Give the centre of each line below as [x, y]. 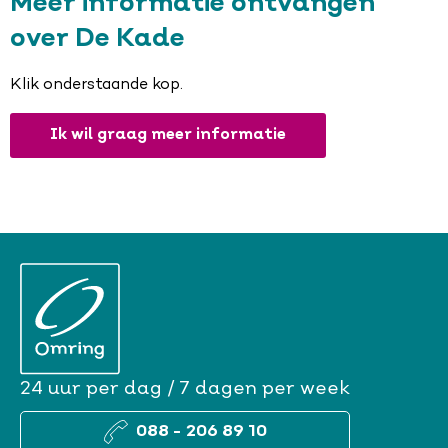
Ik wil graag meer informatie [168, 136]
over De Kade [97, 40]
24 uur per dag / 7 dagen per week [185, 389]
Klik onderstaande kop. [96, 85]
